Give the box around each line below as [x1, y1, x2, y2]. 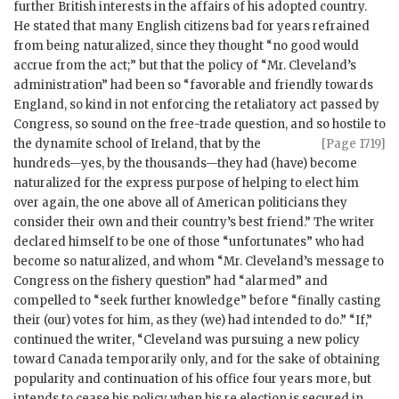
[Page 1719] [322, 136, 386, 152]
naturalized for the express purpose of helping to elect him [13, 175, 359, 191]
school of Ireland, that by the [95, 136, 261, 152]
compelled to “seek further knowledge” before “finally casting [13, 293, 381, 309]
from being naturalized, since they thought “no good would [13, 38, 359, 54]
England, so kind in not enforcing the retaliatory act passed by [13, 97, 379, 113]
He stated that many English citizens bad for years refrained [13, 19, 370, 35]
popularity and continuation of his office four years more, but [13, 371, 371, 387]
